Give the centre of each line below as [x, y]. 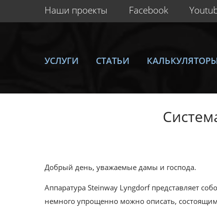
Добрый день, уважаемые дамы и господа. [120, 167]
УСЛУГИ [62, 60]
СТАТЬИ [112, 60]
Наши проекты [76, 10]
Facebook [148, 10]
